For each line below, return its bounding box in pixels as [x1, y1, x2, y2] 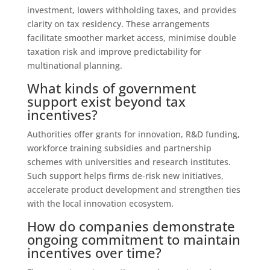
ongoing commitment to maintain [27, 230, 240, 248]
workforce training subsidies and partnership [27, 142, 212, 154]
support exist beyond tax [27, 92, 186, 110]
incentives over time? [27, 243, 162, 262]
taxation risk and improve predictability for [27, 45, 201, 57]
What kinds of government [27, 78, 196, 97]
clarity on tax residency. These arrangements [27, 17, 210, 30]
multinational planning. [27, 59, 122, 71]
